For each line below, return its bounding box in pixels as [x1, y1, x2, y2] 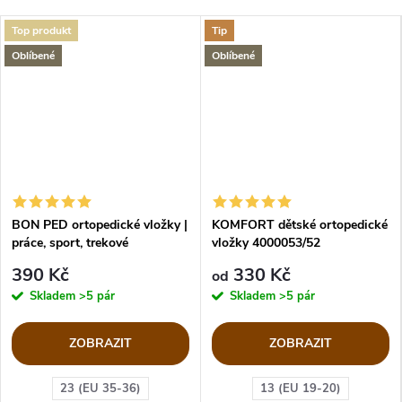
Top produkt [12, 22, 71, 38]
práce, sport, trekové [12, 234, 128, 252]
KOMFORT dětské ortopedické [212, 216, 388, 234]
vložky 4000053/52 [212, 234, 320, 252]
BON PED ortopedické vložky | [12, 216, 188, 234]
